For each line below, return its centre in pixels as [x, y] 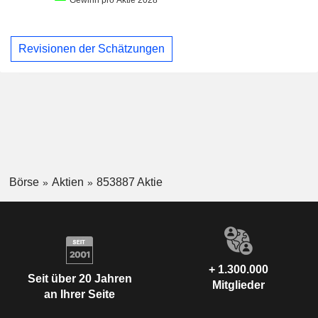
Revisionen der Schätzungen [92, 48]
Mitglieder [238, 285]
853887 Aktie [129, 182]
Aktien [67, 182]
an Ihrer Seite [79, 294]
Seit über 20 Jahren [79, 278]
